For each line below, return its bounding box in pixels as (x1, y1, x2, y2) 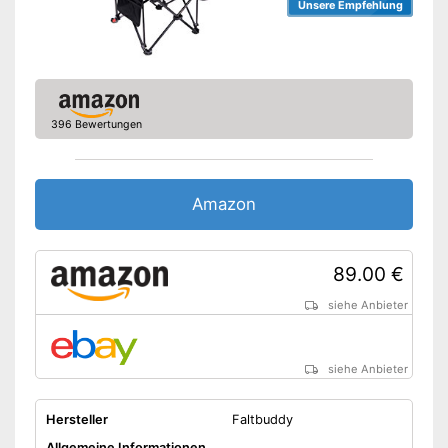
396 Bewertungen (50, 118, 142, 132)
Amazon (192, 194, 256, 215)
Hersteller (45, 412, 108, 428)
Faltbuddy (231, 412, 293, 428)
